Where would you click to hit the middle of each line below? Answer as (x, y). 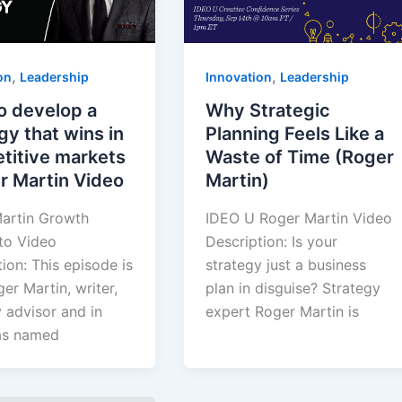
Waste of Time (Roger (300, 157)
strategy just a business (286, 264)
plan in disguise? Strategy (293, 288)
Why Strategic (268, 111)
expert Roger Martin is (283, 311)
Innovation (239, 76)
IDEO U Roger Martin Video (299, 218)
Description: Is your (272, 241)
